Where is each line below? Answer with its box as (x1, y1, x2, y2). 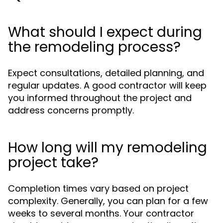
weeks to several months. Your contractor (8, 207, 194, 220)
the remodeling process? (8, 37, 181, 57)
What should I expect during (8, 22, 202, 42)
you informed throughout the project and (8, 92, 192, 104)
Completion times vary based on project (8, 182, 189, 195)
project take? (8, 153, 99, 172)
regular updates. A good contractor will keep (8, 79, 207, 92)
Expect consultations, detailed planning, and (8, 67, 204, 79)
